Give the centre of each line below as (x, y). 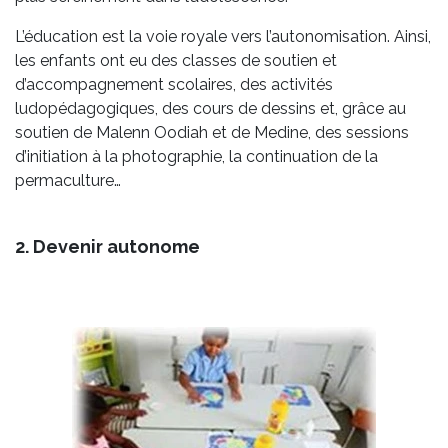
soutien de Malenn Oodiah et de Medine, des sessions (212, 133)
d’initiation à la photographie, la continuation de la (196, 157)
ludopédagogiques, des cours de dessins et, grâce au (210, 109)
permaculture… (68, 181)
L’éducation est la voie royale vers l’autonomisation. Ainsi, (223, 37)
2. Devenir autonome (107, 247)
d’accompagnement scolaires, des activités (174, 85)
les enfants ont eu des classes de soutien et (176, 61)
